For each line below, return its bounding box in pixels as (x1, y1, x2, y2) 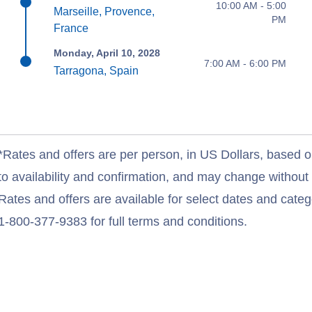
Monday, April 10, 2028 (54, 47, 161, 58)
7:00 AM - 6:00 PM (203, 57, 286, 69)
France (54, 22, 89, 34)
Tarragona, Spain (54, 65, 139, 77)
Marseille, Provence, (54, 6, 155, 17)
